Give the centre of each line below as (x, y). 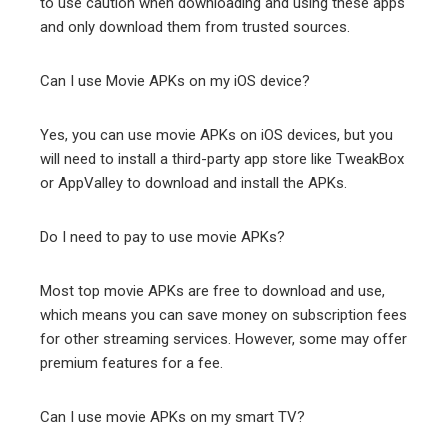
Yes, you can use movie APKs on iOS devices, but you (216, 134)
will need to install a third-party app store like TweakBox (222, 158)
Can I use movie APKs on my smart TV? (172, 416)
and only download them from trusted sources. (195, 26)
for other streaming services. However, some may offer (223, 338)
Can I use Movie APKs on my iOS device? (175, 80)
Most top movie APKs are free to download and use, (212, 290)
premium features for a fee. (131, 362)
